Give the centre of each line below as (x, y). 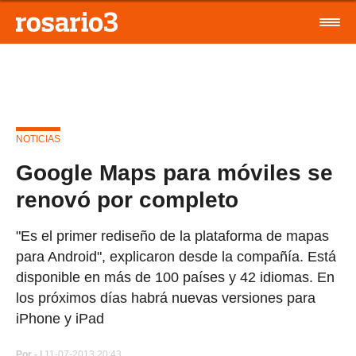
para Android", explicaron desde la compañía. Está (176, 257)
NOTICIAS (38, 139)
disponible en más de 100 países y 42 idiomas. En (175, 277)
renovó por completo (127, 200)
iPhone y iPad (60, 319)
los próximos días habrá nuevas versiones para (166, 298)
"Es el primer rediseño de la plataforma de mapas (172, 236)
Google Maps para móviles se (174, 173)
